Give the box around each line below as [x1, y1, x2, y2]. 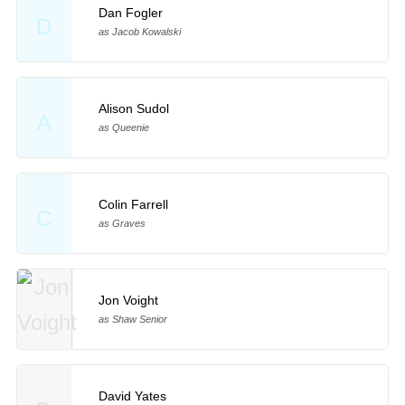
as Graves [98, 217, 146, 229]
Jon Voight [98, 292, 158, 307]
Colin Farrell [98, 196, 168, 212]
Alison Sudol [98, 101, 169, 117]
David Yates [98, 388, 166, 403]
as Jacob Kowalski [98, 26, 181, 38]
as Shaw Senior [98, 313, 167, 325]
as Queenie [98, 122, 149, 134]
